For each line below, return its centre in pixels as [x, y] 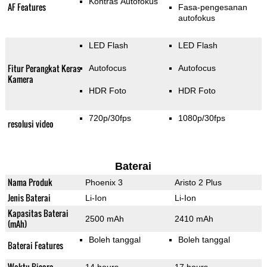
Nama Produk [30, 182]
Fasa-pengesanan [212, 7]
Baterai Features [35, 246]
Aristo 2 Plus [198, 183]
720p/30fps [110, 118]
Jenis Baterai [29, 198]
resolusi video [30, 124]
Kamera [20, 79]
